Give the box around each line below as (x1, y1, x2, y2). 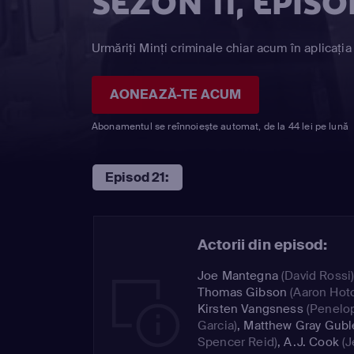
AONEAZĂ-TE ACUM (109, 85, 242, 103)
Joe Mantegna (198, 267, 278, 284)
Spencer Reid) (198, 333, 278, 350)
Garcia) (198, 317, 238, 333)
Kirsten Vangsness (198, 300, 303, 317)
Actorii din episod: (198, 235, 328, 254)
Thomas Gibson (198, 284, 288, 300)
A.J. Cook (284, 333, 339, 350)
